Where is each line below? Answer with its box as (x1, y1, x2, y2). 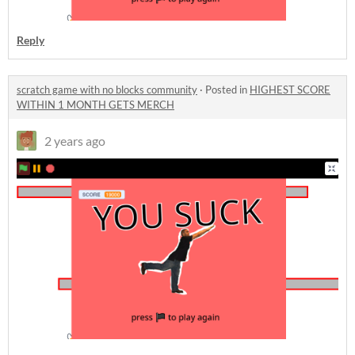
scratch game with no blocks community (17, 82, 197, 96)
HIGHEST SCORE (250, 82, 330, 96)
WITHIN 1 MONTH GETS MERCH (17, 97, 174, 111)
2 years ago (44, 132, 105, 148)
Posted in (205, 82, 250, 96)
